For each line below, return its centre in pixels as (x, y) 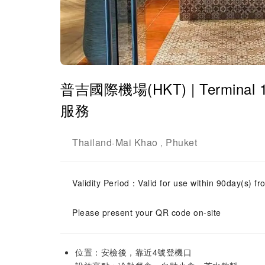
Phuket (181, 142)
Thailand (92, 142)
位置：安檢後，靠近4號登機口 (133, 252)
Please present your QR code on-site (147, 212)
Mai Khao (136, 142)
